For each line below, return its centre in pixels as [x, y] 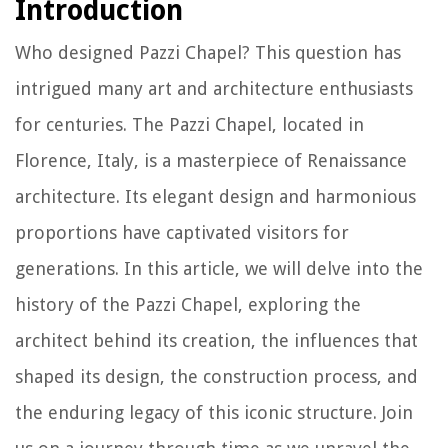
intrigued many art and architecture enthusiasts [214, 88]
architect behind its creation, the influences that [216, 340]
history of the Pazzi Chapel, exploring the [188, 304]
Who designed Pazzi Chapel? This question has [208, 52]
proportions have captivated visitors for [182, 232]
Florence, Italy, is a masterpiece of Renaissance [211, 160]
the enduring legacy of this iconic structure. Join [214, 412]
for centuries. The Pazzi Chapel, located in [189, 124]
